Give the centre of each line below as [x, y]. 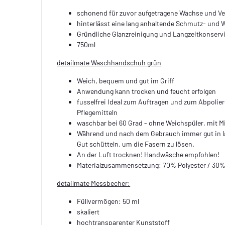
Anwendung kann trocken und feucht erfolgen [147, 91]
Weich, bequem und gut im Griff [126, 80]
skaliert [88, 211]
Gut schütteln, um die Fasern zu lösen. [136, 144]
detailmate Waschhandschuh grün [109, 62]
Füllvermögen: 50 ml [108, 201]
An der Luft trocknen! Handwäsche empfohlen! [148, 154]
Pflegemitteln [97, 112]
